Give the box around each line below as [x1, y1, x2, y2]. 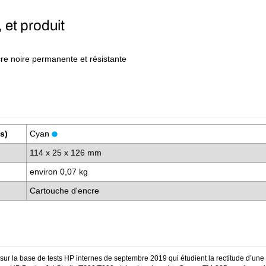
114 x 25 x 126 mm [30, 148, 104, 157]
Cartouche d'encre [30, 186, 102, 195]
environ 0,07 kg [30, 167, 90, 176]
